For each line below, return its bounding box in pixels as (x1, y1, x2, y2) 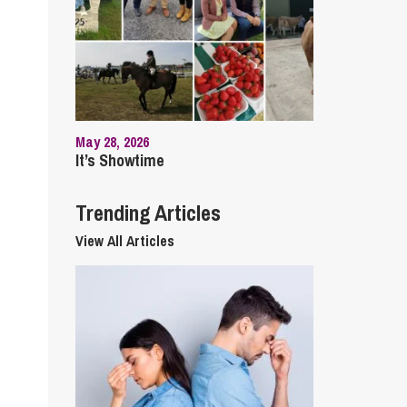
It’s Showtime (74, 149, 164, 172)
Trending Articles (74, 198, 221, 227)
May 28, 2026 (74, 132, 149, 152)
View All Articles (74, 231, 174, 251)
